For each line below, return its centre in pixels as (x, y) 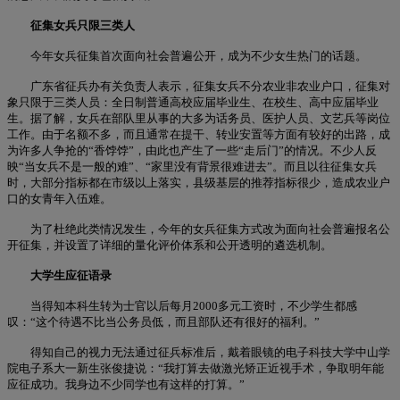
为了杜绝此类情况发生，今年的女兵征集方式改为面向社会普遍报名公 (199, 229)
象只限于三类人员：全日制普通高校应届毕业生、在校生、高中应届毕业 (193, 102)
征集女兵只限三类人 (83, 25)
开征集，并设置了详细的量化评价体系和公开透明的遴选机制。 (170, 245)
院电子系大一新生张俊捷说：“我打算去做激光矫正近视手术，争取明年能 (196, 368)
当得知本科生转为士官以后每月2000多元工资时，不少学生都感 (182, 305)
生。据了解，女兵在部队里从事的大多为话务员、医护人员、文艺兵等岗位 (199, 118)
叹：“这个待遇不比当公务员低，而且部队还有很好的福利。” (163, 321)
